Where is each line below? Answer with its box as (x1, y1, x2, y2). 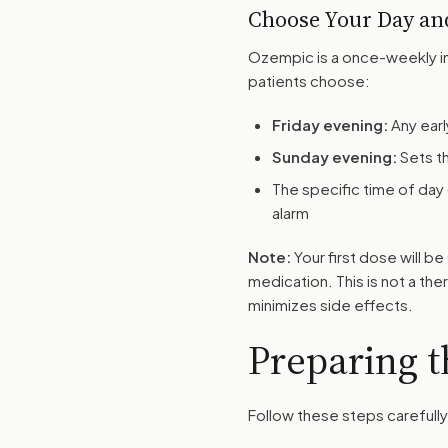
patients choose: (248, 71, 370, 90)
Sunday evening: (272, 147, 397, 166)
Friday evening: (272, 115, 388, 134)
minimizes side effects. (248, 295, 413, 314)
